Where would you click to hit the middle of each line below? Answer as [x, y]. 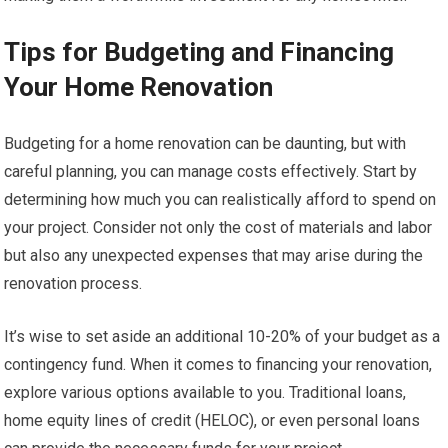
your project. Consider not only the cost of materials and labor [218, 227]
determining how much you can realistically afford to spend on [220, 199]
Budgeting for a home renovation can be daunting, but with [205, 143]
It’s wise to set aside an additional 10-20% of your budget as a [222, 336]
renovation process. [73, 283]
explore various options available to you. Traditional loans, [205, 392]
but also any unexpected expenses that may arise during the [214, 255]
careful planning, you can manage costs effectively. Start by [211, 171]
